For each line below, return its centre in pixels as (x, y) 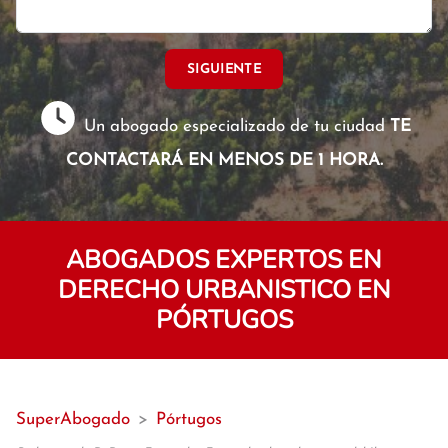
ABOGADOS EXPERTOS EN (224, 260)
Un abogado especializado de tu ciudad (235, 126)
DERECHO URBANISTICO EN (224, 290)
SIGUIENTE (224, 69)
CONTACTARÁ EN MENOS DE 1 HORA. (224, 160)
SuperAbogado (73, 419)
